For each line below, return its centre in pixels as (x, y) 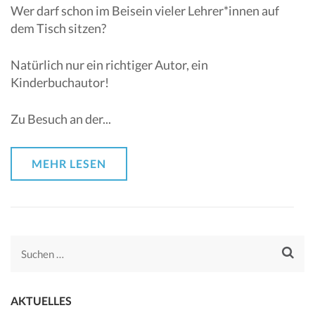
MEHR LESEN (69, 163)
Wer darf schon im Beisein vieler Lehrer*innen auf (145, 11)
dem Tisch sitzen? (59, 28)
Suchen (40, 254)
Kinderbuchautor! (61, 82)
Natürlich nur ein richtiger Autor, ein (109, 65)
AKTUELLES (41, 301)
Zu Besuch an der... (61, 119)
